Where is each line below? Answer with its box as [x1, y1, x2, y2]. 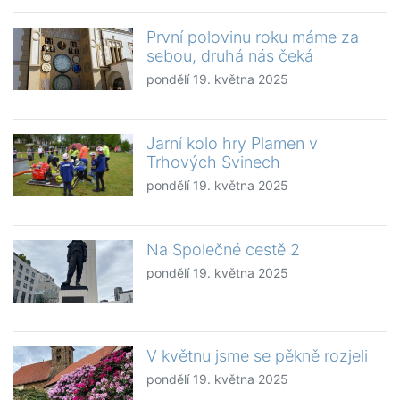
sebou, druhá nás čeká [146, 46, 314, 66]
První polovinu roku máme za [146, 28, 360, 47]
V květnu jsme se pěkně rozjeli [146, 346, 369, 366]
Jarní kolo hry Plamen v [146, 134, 319, 154]
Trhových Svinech [146, 153, 281, 172]
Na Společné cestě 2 [146, 240, 301, 260]
